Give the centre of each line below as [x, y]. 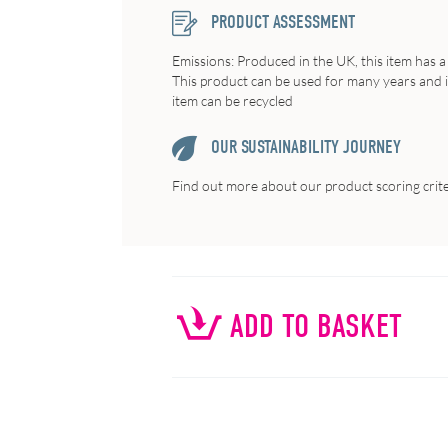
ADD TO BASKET [316, 327]
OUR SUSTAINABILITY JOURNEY [304, 147]
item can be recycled [232, 101]
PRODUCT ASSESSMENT [281, 22]
